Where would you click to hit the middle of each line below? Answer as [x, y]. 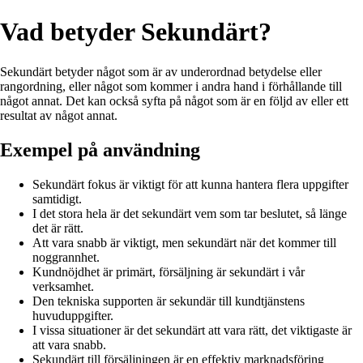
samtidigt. [57, 199]
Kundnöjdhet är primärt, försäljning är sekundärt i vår [169, 271]
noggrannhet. [66, 257]
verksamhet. [63, 286]
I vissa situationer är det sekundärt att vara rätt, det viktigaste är [192, 330]
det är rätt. [58, 228]
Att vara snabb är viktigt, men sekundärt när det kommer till [184, 242]
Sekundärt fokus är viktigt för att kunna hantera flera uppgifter [190, 184]
